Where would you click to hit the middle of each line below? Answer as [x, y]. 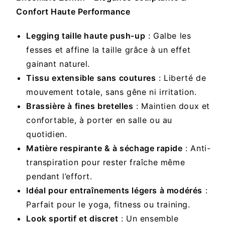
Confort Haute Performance [73, 12]
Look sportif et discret [72, 219]
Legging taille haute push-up [86, 36]
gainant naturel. [58, 64]
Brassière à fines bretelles [80, 106]
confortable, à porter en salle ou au [99, 120]
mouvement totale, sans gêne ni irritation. [111, 92]
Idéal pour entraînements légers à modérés [115, 191]
